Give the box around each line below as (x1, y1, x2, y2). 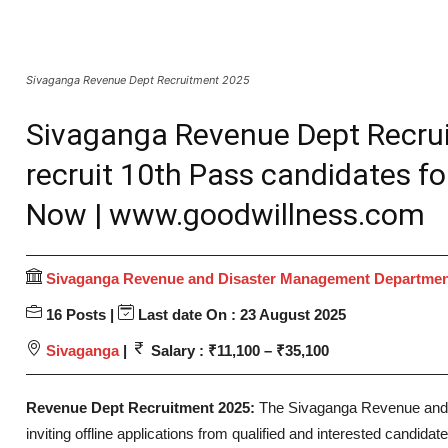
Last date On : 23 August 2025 (134, 305, 346, 323)
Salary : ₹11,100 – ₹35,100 (147, 341, 329, 359)
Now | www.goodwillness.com (26, 196, 425, 232)
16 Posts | (42, 305, 118, 323)
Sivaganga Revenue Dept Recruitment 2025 (26, 72, 250, 87)
